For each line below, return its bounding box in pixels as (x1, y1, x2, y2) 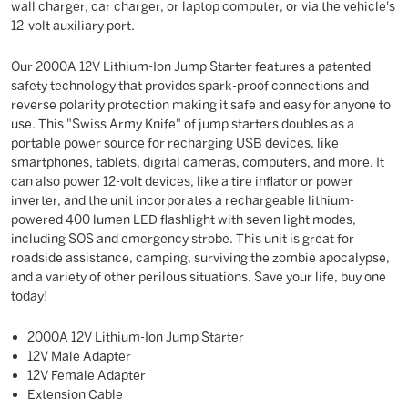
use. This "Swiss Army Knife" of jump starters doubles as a (11, 116, 354, 132)
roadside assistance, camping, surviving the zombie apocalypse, (11, 250, 390, 266)
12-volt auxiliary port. (11, 17, 135, 34)
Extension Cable (27, 386, 124, 403)
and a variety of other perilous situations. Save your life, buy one (11, 269, 386, 285)
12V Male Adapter (27, 348, 132, 364)
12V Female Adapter (27, 367, 147, 383)
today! (11, 288, 48, 304)
